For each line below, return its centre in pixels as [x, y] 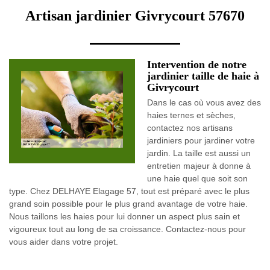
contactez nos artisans [190, 128]
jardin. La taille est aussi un [199, 153]
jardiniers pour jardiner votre [201, 140]
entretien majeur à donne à [199, 166]
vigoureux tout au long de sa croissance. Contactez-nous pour [127, 229]
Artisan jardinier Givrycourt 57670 [135, 16]
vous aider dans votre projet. [64, 242]
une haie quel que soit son [197, 178]
